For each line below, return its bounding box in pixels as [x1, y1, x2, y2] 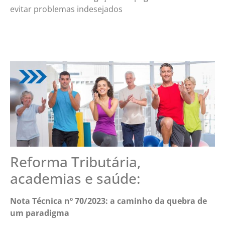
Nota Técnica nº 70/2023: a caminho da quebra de [10, 195, 207, 207]
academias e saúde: [10, 169, 141, 188]
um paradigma [10, 207, 69, 219]
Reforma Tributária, [10, 152, 141, 172]
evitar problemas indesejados [10, 3, 123, 15]
